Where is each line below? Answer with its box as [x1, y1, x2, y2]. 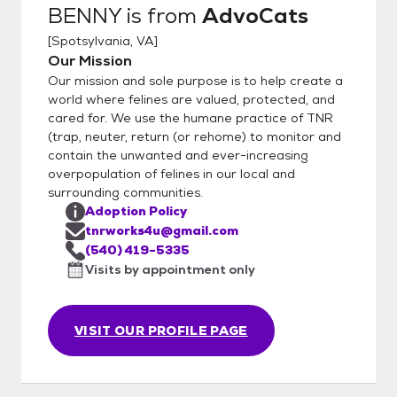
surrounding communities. [48, 183, 203, 200]
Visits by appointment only [85, 261, 255, 277]
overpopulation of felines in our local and [48, 165, 295, 182]
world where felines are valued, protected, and [48, 90, 335, 107]
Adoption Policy [85, 202, 187, 219]
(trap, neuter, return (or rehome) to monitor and [48, 128, 341, 144]
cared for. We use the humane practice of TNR [48, 109, 333, 126]
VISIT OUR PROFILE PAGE [74, 322, 248, 339]
